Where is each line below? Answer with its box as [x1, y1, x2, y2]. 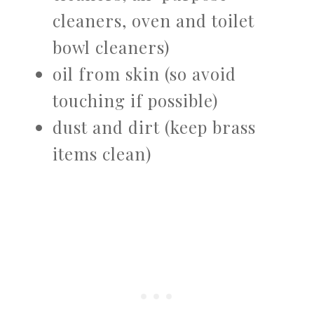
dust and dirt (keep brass [53, 115, 256, 138]
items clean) [53, 142, 151, 165]
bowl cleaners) [53, 35, 170, 58]
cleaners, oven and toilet [53, 8, 254, 32]
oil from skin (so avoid [53, 62, 236, 85]
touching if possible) [53, 88, 218, 111]
